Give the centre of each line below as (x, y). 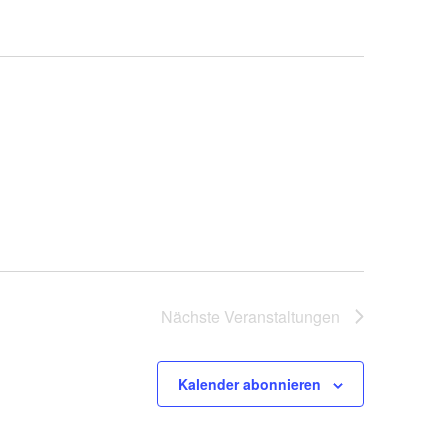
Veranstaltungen (282, 316)
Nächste (192, 316)
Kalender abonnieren (249, 384)
